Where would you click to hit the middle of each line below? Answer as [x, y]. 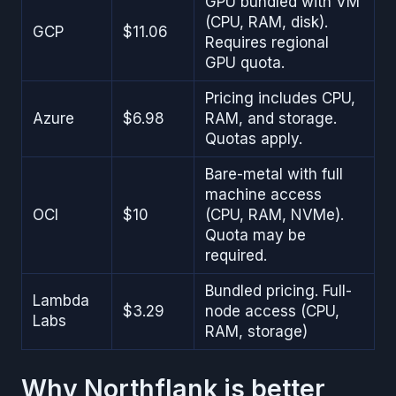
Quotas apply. [254, 139]
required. [236, 256]
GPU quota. [245, 63]
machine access [263, 195]
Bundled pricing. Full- [278, 291]
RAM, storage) [256, 332]
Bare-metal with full [274, 175]
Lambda [61, 301]
